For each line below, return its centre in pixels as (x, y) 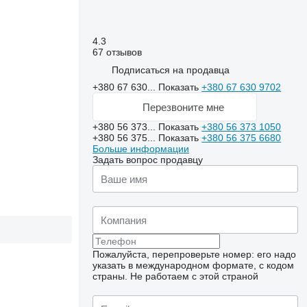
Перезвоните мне (183, 107)
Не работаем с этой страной (195, 276)
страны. (110, 276)
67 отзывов (118, 52)
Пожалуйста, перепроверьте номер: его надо (195, 254)
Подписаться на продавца (171, 70)
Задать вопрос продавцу (148, 160)
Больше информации (141, 149)
